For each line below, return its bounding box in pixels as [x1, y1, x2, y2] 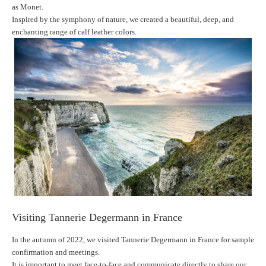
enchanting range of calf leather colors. [12, 27, 137, 36]
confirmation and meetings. [12, 248, 100, 257]
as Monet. [12, 2, 43, 11]
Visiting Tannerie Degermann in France [12, 211, 182, 224]
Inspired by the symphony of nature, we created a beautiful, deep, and [12, 14, 234, 24]
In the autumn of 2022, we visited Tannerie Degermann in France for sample [12, 235, 254, 245]
